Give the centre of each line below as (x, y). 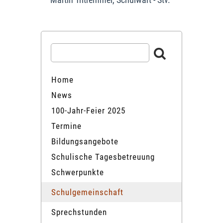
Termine (66, 126)
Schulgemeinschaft (87, 192)
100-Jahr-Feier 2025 (88, 110)
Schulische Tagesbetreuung (103, 157)
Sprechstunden (79, 212)
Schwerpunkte (78, 172)
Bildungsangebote (85, 141)
